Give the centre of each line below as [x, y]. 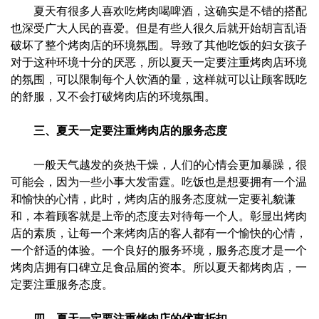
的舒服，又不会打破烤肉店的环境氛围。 [113, 96]
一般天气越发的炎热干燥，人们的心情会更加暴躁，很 [159, 164]
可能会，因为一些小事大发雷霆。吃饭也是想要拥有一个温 [159, 182]
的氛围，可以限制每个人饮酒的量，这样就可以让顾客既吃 [159, 79]
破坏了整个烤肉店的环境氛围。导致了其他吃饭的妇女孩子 [159, 45]
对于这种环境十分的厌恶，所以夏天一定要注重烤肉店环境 [159, 62]
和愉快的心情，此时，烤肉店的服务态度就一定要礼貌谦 [153, 199]
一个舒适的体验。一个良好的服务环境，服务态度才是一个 [159, 250]
